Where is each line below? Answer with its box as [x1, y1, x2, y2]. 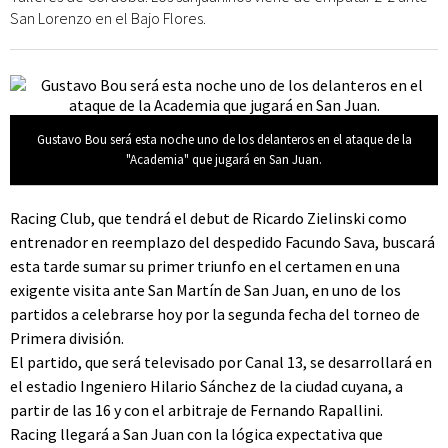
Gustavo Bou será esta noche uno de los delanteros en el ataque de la [36, 131, 412, 148]
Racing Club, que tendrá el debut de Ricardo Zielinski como [10, 208, 407, 228]
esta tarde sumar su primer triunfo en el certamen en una [10, 256, 400, 276]
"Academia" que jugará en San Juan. [126, 151, 322, 168]
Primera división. [10, 328, 124, 348]
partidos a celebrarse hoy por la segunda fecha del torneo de [10, 304, 420, 324]
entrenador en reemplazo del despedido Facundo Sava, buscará [10, 232, 435, 252]
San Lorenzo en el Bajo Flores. [10, 8, 206, 28]
